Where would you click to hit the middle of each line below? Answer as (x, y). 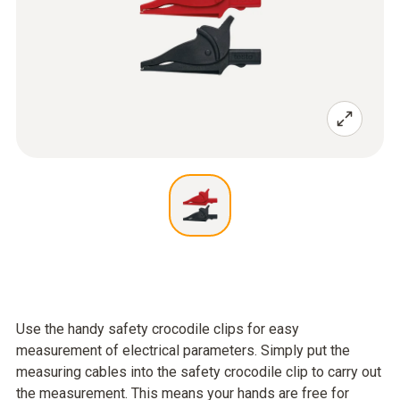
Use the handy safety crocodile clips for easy (158, 329)
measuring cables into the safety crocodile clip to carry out (199, 372)
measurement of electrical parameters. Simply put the (183, 350)
